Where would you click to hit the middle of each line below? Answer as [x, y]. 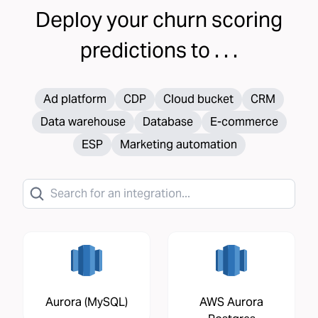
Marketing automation [178, 144]
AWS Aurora [231, 302]
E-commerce [244, 121]
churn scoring [218, 19]
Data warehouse [83, 121]
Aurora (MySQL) [87, 302]
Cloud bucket [198, 99]
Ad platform [75, 99]
